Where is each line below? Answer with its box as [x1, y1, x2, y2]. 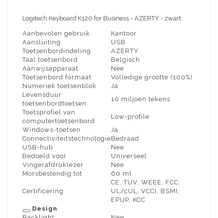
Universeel [111, 152, 147, 160]
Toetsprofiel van [22, 109, 75, 116]
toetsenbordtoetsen [22, 100, 87, 108]
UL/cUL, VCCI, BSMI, [111, 187, 180, 195]
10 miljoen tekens [111, 95, 170, 103]
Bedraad [111, 135, 139, 143]
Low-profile [111, 113, 149, 121]
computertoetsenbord [22, 117, 95, 125]
